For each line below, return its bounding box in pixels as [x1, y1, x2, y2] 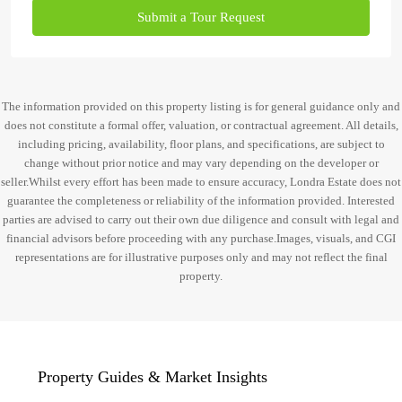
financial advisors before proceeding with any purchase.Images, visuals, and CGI [6, 232, 396, 245]
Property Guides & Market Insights [38, 368, 267, 386]
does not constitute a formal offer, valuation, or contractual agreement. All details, [4, 118, 398, 132]
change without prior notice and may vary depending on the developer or [23, 156, 379, 170]
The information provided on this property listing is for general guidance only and [2, 100, 400, 113]
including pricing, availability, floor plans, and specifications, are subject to [17, 137, 385, 151]
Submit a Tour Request [137, 10, 265, 24]
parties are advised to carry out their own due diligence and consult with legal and [3, 213, 399, 226]
